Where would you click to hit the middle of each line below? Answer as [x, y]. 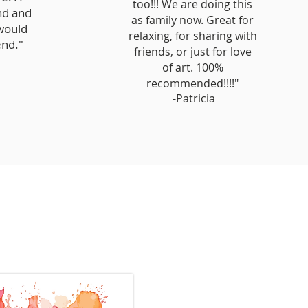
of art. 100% [192, 68]
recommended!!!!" [192, 84]
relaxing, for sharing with [192, 36]
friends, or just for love [192, 52]
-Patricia [192, 99]
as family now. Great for [192, 20]
